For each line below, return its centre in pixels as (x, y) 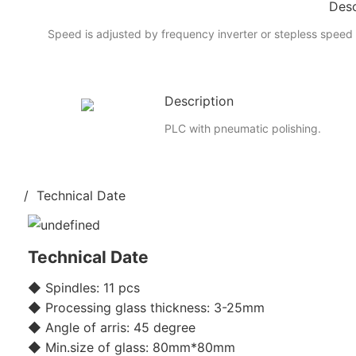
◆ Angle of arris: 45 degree (112, 327)
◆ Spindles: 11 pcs (84, 287)
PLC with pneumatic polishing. (242, 128)
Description (199, 101)
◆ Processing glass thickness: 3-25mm (146, 307)
